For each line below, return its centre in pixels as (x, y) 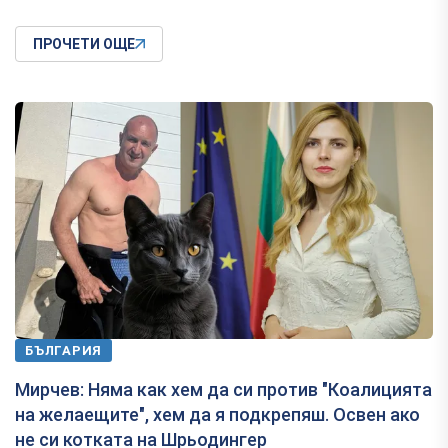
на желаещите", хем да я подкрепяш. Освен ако (217, 415)
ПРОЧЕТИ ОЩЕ (84, 44)
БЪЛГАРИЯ (64, 351)
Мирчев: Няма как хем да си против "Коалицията (223, 390)
